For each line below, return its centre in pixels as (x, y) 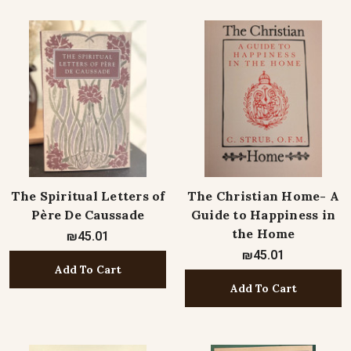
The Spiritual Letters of (88, 196)
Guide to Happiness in (263, 215)
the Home (263, 233)
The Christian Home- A (263, 196)
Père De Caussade (88, 215)
